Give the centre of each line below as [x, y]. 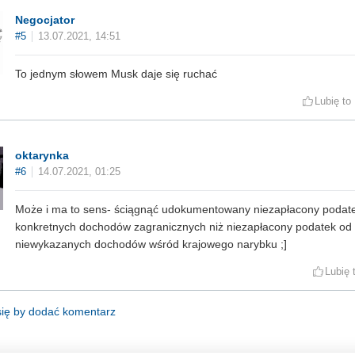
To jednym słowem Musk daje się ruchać [116, 74]
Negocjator [45, 20]
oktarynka [42, 156]
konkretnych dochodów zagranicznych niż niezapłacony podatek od [183, 227]
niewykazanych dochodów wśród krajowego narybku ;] [151, 244]
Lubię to [333, 102]
